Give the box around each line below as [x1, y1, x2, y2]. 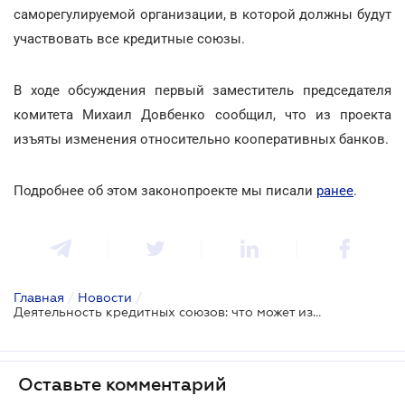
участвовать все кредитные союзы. [14, 30, 245, 47]
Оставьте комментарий [18, 373, 227, 394]
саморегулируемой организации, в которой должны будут [14, 5, 391, 23]
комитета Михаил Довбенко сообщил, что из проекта [14, 106, 391, 123]
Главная [14, 289, 64, 305]
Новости [78, 289, 132, 305]
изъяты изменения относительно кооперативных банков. [14, 130, 389, 147]
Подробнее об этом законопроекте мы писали [14, 182, 316, 199]
